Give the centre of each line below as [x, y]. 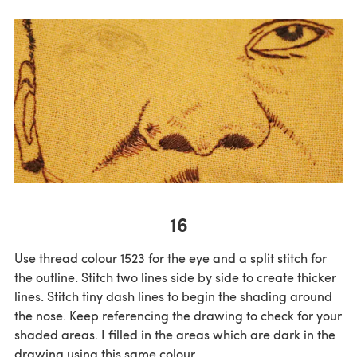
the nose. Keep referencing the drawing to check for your [178, 316]
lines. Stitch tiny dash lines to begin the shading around [173, 296]
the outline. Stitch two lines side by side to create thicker [175, 277]
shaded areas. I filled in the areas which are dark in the [175, 335]
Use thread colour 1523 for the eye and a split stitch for [171, 258]
